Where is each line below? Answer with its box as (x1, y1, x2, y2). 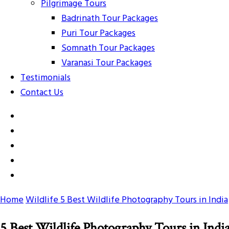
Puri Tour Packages (61, 26, 135, 41)
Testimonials (20, 70, 71, 85)
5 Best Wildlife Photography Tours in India (60, 192, 228, 208)
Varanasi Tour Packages (61, 55, 152, 71)
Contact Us (20, 85, 63, 100)
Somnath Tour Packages (61, 40, 155, 56)
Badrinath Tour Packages (61, 11, 158, 26)
